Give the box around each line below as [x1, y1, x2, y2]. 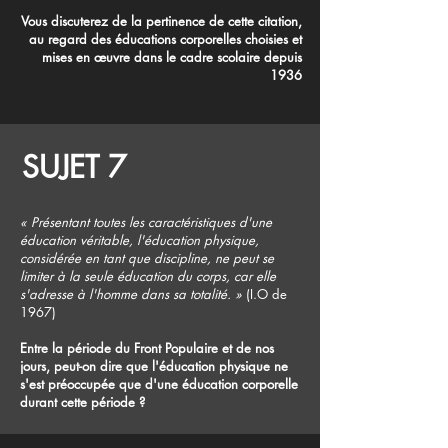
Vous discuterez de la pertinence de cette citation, [21, 11, 302, 30]
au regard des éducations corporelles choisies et [29, 29, 302, 48]
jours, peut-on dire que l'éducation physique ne [20, 356, 288, 375]
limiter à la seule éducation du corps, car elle [20, 266, 276, 285]
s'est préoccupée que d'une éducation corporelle [20, 374, 298, 393]
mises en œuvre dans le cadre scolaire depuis [42, 47, 302, 66]
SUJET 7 [22, 146, 126, 187]
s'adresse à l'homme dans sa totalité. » [20, 284, 242, 303]
